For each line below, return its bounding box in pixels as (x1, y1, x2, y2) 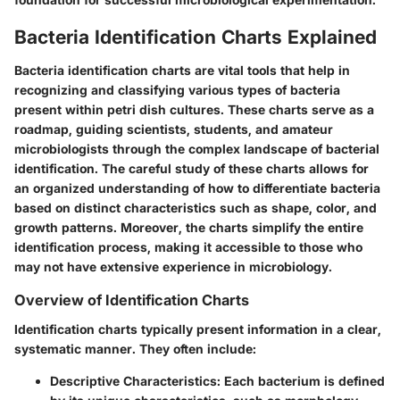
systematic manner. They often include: (14, 340, 256, 356)
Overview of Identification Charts (14, 291, 249, 310)
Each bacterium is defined (221, 372, 385, 388)
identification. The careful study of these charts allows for (14, 161, 369, 177)
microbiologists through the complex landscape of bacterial (14, 141, 379, 157)
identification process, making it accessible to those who (14, 239, 362, 255)
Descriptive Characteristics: (50, 372, 221, 388)
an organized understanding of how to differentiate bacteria (14, 180, 380, 196)
